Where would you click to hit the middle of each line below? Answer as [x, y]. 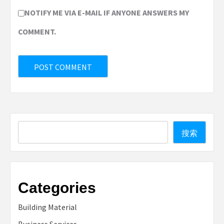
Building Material [47, 207]
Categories [57, 188]
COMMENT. [37, 31]
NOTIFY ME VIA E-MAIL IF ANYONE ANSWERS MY [107, 13]
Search [30, 126]
